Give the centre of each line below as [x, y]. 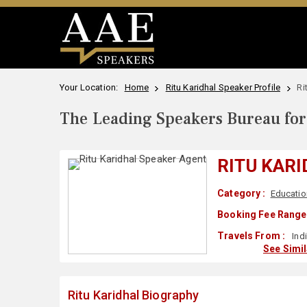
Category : [242, 193]
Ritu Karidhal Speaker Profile [223, 87]
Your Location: [91, 87]
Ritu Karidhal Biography [134, 295]
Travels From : [251, 236]
